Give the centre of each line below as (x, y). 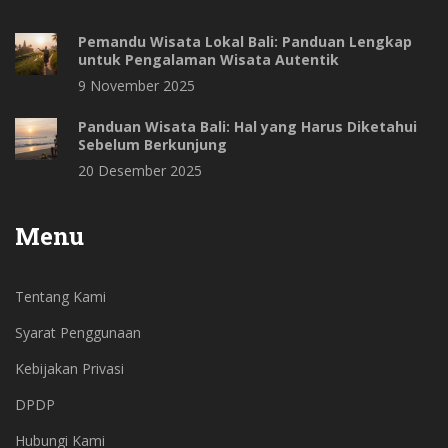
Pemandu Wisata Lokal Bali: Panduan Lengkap (245, 42)
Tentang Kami (60, 297)
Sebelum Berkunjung (152, 145)
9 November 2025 (136, 86)
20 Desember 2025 (140, 171)
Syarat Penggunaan (78, 333)
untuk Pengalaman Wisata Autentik (208, 60)
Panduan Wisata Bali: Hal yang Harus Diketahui (247, 127)
